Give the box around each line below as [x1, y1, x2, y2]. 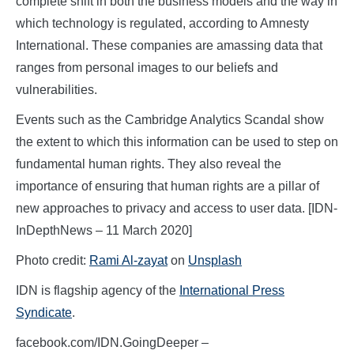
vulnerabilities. [16, 83, 97, 97]
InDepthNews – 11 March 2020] [16, 224, 192, 238]
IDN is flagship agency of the [16, 284, 179, 298]
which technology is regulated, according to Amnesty [16, 17, 309, 31]
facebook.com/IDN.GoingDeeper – [16, 336, 209, 350]
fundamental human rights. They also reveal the [16, 157, 281, 171]
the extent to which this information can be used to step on [16, 135, 338, 149]
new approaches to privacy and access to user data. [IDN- [16, 201, 337, 216]
